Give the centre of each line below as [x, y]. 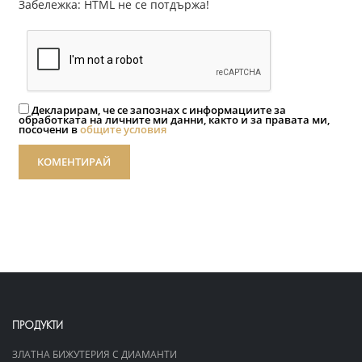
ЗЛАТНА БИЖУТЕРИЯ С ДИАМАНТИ [95, 354]
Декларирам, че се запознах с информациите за [159, 110]
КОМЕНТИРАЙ [74, 162]
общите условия [123, 129]
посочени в [49, 129]
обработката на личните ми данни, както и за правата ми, [174, 120]
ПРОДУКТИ [38, 325]
